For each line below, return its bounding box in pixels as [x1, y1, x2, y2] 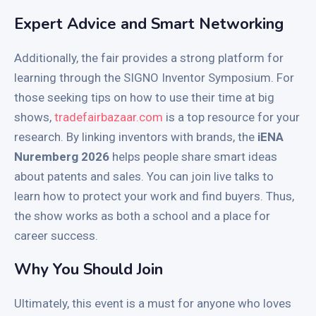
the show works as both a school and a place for [14, 208, 270, 223]
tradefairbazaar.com [54, 109, 163, 124]
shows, [14, 109, 54, 124]
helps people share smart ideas [109, 149, 277, 164]
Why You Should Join [14, 258, 163, 280]
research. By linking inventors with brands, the [14, 129, 257, 144]
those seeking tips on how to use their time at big [14, 90, 274, 104]
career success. [14, 228, 98, 243]
